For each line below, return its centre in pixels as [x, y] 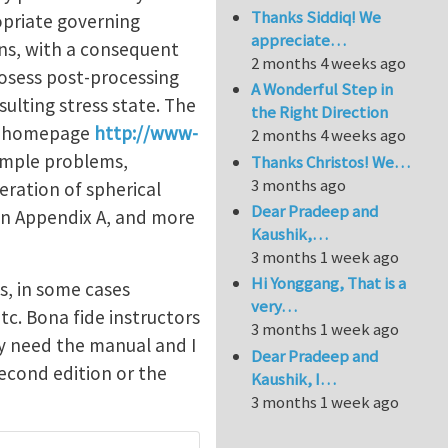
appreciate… [299, 39]
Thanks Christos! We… [331, 161]
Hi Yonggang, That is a [329, 283]
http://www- [146, 133]
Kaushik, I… [294, 378]
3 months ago [299, 184]
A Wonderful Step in [322, 89]
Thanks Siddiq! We [316, 16]
